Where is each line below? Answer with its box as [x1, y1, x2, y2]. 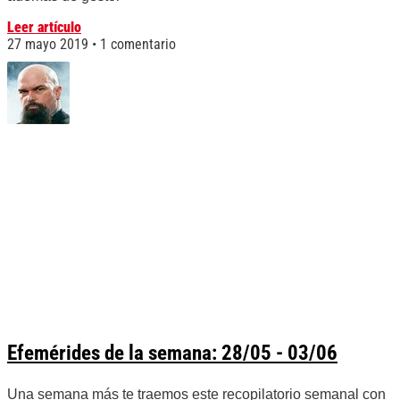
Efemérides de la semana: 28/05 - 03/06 [7, 341, 337, 366]
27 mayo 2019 [7, 36, 92, 54]
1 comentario [96, 36, 176, 54]
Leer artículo [7, 19, 81, 37]
